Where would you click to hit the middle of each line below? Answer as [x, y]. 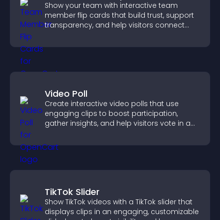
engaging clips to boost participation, [111, 113]
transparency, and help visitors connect [115, 25]
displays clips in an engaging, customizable [122, 212]
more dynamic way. [80, 133]
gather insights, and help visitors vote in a [118, 123]
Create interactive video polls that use [112, 104]
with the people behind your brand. [106, 35]
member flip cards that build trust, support [119, 15]
